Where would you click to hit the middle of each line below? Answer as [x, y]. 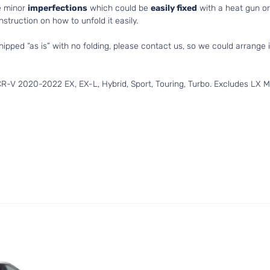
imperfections [58, 8]
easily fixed [174, 8]
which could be [119, 8]
